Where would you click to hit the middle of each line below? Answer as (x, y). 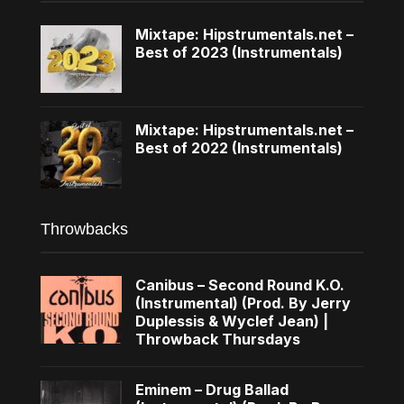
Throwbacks (84, 229)
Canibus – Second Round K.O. (239, 285)
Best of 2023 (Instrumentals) (239, 52)
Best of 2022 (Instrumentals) (239, 147)
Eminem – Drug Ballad (211, 389)
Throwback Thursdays (217, 339)
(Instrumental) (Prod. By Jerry (243, 303)
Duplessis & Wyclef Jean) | (231, 321)
